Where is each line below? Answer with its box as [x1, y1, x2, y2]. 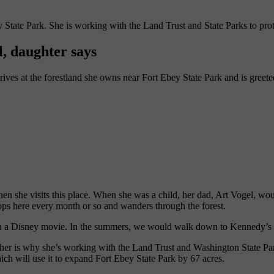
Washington [193, 242, 239, 253]
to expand [55, 253, 95, 264]
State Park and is [183, 72, 250, 83]
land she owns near [65, 72, 142, 83]
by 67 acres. [176, 253, 224, 264]
